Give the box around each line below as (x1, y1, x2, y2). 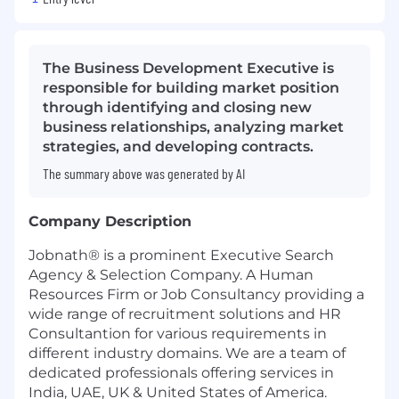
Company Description (28, 213, 191, 231)
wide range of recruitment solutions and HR (28, 305, 341, 323)
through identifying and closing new (43, 99, 312, 117)
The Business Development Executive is (43, 60, 334, 77)
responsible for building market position (43, 79, 339, 97)
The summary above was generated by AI (43, 165, 245, 183)
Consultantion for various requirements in (28, 325, 327, 343)
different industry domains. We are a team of (28, 345, 346, 362)
